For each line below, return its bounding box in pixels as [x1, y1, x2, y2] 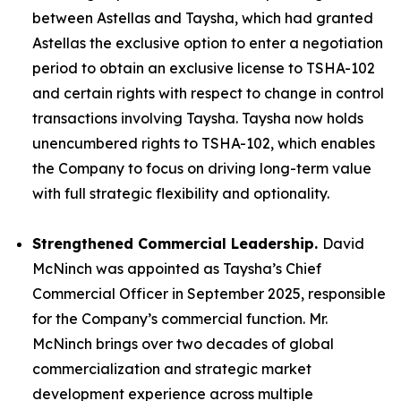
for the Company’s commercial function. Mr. [32, 309, 328, 328]
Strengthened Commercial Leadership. [32, 234, 322, 252]
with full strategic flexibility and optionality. [32, 183, 329, 202]
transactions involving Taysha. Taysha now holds [32, 108, 363, 127]
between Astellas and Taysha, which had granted [32, 8, 373, 27]
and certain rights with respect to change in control [32, 83, 384, 102]
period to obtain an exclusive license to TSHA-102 [32, 58, 375, 77]
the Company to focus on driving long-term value [32, 158, 371, 177]
